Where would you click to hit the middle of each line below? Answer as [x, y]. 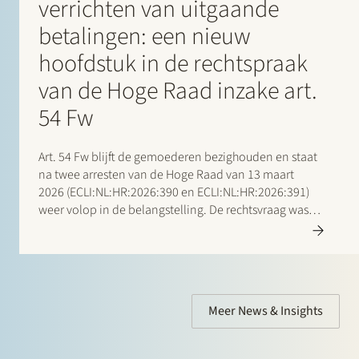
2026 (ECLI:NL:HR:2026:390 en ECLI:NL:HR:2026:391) [174, 192]
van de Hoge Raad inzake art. [178, 91]
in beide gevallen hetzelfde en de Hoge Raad [155, 227]
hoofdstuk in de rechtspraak [173, 63]
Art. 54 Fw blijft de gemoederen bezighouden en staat [178, 157]
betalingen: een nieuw [145, 36]
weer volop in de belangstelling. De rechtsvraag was [173, 210]
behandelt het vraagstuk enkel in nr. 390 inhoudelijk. [175, 245]
